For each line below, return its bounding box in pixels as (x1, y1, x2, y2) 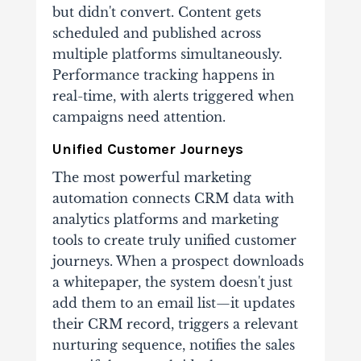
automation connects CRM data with (52, 190, 294, 207)
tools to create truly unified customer (52, 232, 297, 249)
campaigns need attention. (52, 109, 226, 126)
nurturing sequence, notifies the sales (52, 337, 295, 354)
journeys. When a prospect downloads (52, 253, 304, 270)
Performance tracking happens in (52, 67, 275, 84)
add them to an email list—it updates (52, 295, 295, 312)
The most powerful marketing (52, 169, 251, 186)
